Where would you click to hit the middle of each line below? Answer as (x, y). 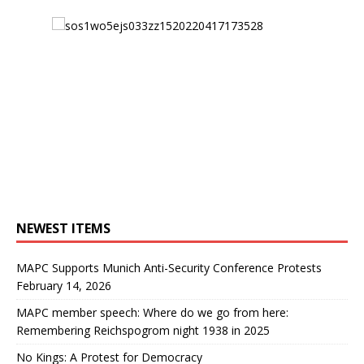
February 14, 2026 (64, 285)
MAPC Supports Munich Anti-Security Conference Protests (169, 267)
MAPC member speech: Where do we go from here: (152, 312)
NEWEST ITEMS (63, 228)
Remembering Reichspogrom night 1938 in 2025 (143, 330)
